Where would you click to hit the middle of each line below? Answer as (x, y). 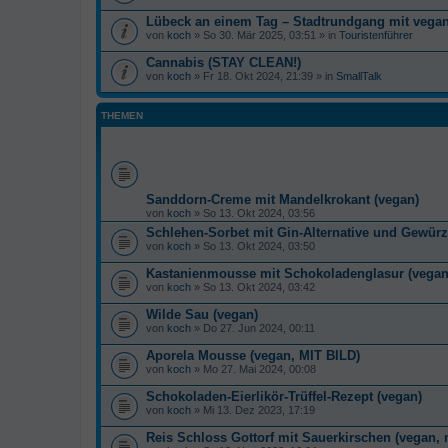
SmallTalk (359, 75)
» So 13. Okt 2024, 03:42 (253, 286)
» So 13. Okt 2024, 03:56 (253, 212)
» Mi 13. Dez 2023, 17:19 (253, 409)
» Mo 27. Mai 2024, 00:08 (253, 368)
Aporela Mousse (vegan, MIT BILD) (253, 355)
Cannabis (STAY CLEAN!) (223, 62)
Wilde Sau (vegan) (202, 314)
